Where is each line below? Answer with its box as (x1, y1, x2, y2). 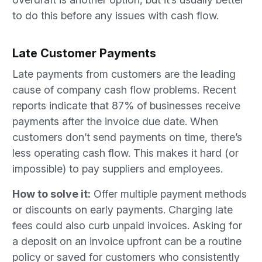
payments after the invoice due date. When (12, 115, 218, 127)
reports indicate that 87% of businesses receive (12, 99, 240, 112)
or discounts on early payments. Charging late (12, 204, 233, 216)
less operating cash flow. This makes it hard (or (12, 147, 239, 159)
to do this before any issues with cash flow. (12, 9, 219, 22)
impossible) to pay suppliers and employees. (12, 163, 223, 175)
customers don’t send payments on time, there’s (12, 131, 242, 143)
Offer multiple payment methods (91, 188, 247, 200)
